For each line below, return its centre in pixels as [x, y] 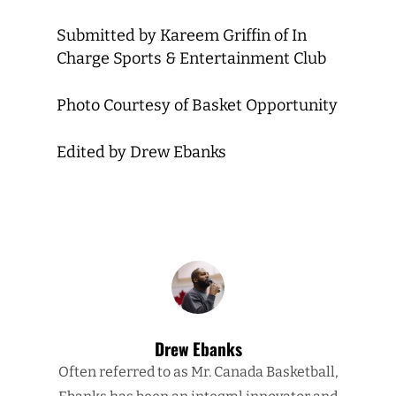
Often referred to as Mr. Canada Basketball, [198, 372]
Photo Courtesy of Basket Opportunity [197, 105]
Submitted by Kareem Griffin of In [182, 35]
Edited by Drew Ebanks [141, 152]
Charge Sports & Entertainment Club [191, 58]
